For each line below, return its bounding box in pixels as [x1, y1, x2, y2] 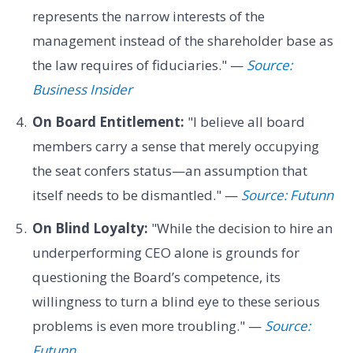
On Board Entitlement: [32, 113, 184, 132]
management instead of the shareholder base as [32, 32, 333, 50]
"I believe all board [184, 113, 305, 132]
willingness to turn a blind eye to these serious [32, 292, 320, 310]
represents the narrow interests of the [32, 7, 265, 26]
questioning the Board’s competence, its [32, 267, 281, 286]
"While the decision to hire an [147, 218, 333, 237]
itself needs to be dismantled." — [32, 186, 241, 205]
